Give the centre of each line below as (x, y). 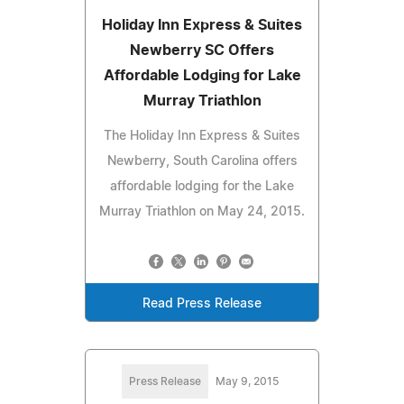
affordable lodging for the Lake (202, 186)
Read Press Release (202, 303)
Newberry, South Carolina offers (202, 161)
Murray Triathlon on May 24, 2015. (202, 211)
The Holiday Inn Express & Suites (202, 136)
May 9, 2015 (247, 381)
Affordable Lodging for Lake (202, 75)
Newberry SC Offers (202, 50)
